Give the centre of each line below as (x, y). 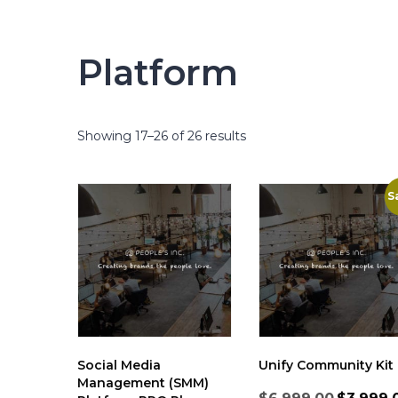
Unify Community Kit (326, 366)
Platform (158, 72)
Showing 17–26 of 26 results (162, 136)
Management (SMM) (143, 383)
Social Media (119, 366)
